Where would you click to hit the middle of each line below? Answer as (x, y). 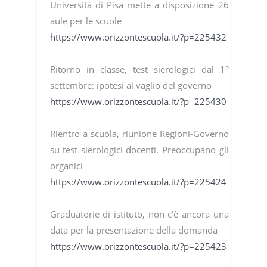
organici (66, 166)
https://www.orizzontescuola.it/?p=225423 (138, 246)
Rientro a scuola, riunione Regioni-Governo (139, 134)
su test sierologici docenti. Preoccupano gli (139, 150)
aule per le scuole (86, 21)
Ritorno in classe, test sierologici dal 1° (139, 69)
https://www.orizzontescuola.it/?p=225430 (138, 102)
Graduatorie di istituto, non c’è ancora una (139, 214)
